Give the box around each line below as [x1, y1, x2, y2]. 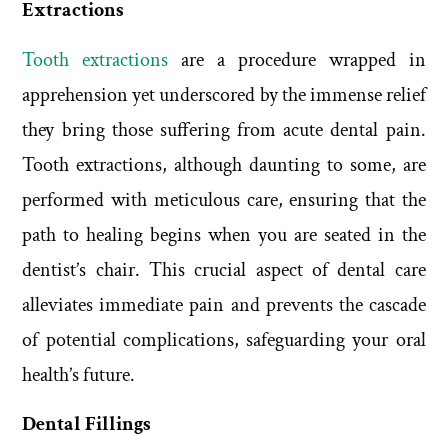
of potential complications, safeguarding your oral [22, 326, 426, 353]
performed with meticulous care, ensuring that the [22, 186, 426, 213]
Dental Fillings [22, 411, 152, 438]
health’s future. [22, 361, 136, 388]
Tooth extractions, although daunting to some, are [22, 151, 426, 178]
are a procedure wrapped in [168, 46, 426, 73]
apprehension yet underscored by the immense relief [22, 81, 426, 108]
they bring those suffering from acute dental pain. [22, 116, 426, 143]
